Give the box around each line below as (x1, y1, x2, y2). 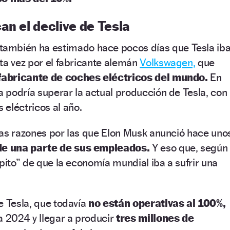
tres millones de (113, 211, 194, 224)
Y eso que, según (151, 141, 228, 154)
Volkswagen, (140, 55, 196, 69)
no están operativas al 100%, (88, 196, 226, 209)
